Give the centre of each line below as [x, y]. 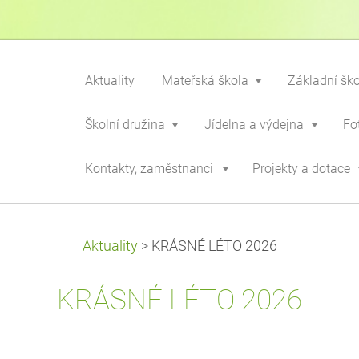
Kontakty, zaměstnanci [149, 169]
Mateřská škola [205, 81]
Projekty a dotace [301, 169]
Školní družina [125, 125]
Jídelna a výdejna [254, 125]
